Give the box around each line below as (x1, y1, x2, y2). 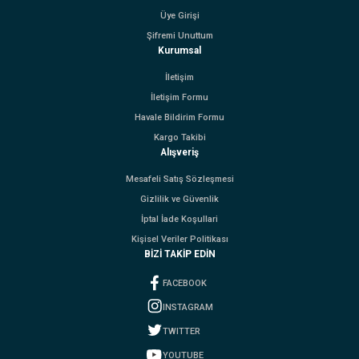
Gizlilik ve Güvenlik (140, 194, 219, 204)
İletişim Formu (151, 92, 208, 103)
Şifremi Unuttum (146, 30, 213, 41)
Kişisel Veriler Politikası (131, 234, 228, 244)
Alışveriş (160, 147, 199, 158)
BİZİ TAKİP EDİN (143, 248, 216, 260)
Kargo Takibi (153, 132, 206, 143)
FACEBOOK (162, 277, 207, 288)
